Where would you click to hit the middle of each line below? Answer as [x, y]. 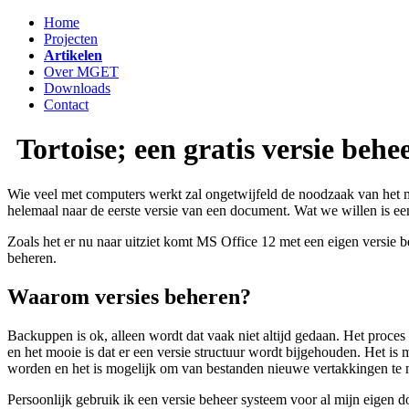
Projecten [71, 39]
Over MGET [81, 72]
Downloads [77, 88]
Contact [66, 105]
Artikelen [73, 55]
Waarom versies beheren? [129, 296]
